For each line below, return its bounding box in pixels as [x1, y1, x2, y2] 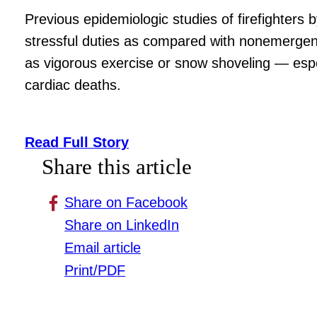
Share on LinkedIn [64, 217, 180, 234]
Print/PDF [64, 263, 126, 279]
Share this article [42, 154, 192, 180]
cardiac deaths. [25, 76, 122, 93]
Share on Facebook [64, 195, 188, 211]
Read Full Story [25, 134, 129, 151]
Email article [64, 240, 142, 256]
